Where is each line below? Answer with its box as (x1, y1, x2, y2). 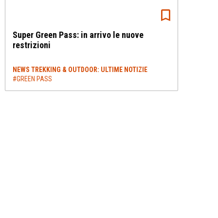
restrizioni (13, 40, 51, 50)
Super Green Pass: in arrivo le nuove (13, 30, 144, 40)
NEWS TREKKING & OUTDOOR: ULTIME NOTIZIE (13, 66, 147, 73)
